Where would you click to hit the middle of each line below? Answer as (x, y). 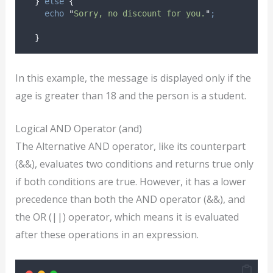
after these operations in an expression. (107, 235)
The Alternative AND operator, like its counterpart (130, 147)
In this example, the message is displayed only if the (133, 78)
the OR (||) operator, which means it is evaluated (127, 217)
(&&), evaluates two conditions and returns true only (134, 164)
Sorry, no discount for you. (139, 14)
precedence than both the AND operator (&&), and (130, 200)
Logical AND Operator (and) (78, 129)
